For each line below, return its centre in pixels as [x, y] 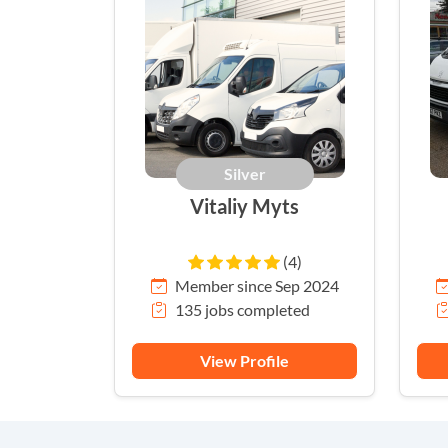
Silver [244, 174]
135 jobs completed [242, 310]
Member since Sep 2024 [256, 286]
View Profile [244, 361]
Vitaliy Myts [244, 206]
